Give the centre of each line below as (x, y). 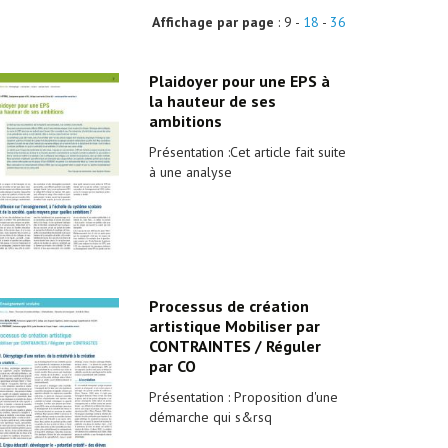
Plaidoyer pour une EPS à (239, 81)
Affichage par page (213, 22)
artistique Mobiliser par (234, 326)
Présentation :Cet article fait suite (247, 152)
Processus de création (228, 306)
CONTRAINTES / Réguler (234, 346)
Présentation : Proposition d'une (243, 397)
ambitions (185, 121)
